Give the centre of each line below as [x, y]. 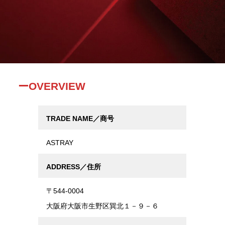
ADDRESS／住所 [73, 166]
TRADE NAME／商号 [80, 118]
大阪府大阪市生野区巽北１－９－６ [102, 206]
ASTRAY [60, 142]
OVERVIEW [57, 86]
